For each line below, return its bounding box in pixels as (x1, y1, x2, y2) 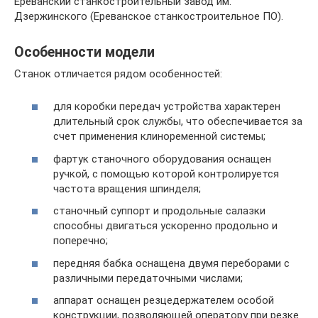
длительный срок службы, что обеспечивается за (53, 115, 302, 128)
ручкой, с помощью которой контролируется (53, 167, 279, 180)
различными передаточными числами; (53, 271, 243, 285)
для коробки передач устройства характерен (53, 100, 280, 113)
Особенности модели (14, 43, 155, 60)
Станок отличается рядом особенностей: (14, 67, 222, 80)
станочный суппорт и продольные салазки (53, 204, 265, 217)
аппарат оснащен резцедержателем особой (53, 294, 274, 307)
